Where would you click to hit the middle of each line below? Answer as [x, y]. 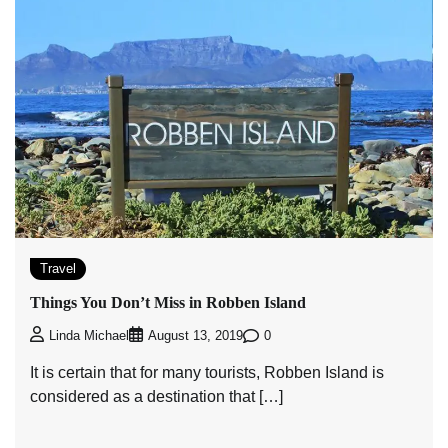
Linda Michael [89, 336]
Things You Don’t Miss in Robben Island [168, 302]
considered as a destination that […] [156, 397]
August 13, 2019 [195, 336]
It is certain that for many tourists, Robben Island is [207, 373]
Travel [58, 268]
